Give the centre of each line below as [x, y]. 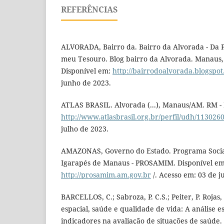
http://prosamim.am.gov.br [106, 175]
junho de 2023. [86, 82]
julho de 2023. [85, 128]
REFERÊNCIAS [89, 9]
